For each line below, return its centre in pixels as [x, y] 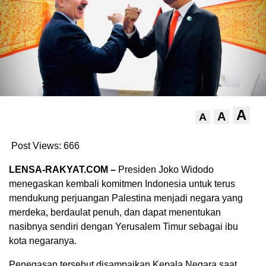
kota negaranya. [43, 241]
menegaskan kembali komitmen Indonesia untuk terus [122, 184]
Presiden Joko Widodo [166, 170]
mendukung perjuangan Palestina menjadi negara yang [126, 198]
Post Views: [36, 146]
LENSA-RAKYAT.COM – [64, 170]
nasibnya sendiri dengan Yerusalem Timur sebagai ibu [123, 227]
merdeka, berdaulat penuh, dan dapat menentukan [115, 213]
